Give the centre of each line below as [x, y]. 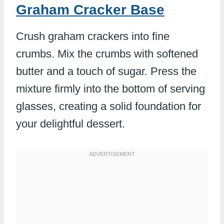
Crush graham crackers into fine [93, 36]
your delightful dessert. [70, 124]
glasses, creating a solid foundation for [108, 106]
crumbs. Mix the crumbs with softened [107, 54]
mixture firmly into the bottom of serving [110, 89]
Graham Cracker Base [90, 10]
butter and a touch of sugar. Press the [106, 71]
